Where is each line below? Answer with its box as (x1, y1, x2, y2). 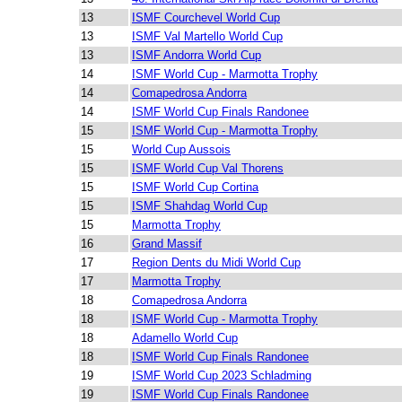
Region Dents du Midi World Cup (132, 256, 301, 269)
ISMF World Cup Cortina (132, 180, 258, 194)
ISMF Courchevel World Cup (132, 11, 280, 24)
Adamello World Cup (132, 331, 238, 345)
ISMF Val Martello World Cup (132, 30, 283, 43)
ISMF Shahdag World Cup (132, 199, 267, 213)
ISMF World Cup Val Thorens (132, 162, 284, 175)
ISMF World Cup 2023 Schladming (132, 369, 311, 382)
